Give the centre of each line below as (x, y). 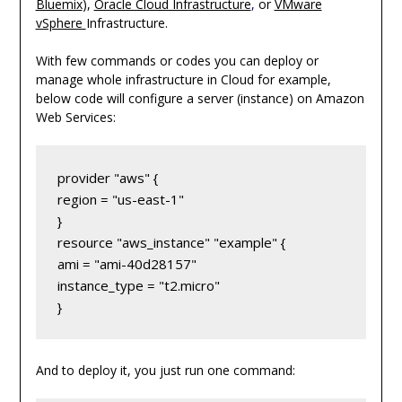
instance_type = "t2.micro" (138, 285)
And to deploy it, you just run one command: (165, 370)
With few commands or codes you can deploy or (177, 60)
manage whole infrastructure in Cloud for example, (183, 79)
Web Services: (75, 117)
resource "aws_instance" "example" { (171, 242)
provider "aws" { (107, 177)
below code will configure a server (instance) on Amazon (200, 98)
